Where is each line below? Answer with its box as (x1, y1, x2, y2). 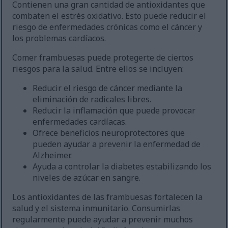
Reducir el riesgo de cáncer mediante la (33, 82, 183, 94)
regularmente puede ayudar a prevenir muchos (12, 214, 193, 225)
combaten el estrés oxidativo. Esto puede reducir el (12, 10, 207, 22)
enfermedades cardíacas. (33, 116, 127, 128)
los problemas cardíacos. (12, 33, 106, 44)
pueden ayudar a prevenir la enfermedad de (33, 138, 201, 150)
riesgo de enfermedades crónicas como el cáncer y (12, 21, 203, 33)
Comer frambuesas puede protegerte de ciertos (12, 52, 194, 64)
